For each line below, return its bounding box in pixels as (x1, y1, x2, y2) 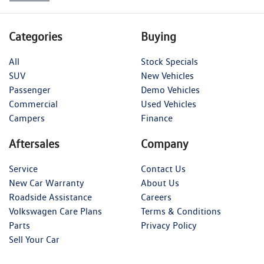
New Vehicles (141, 70, 194, 82)
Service (9, 163, 38, 175)
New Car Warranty (9, 177, 84, 189)
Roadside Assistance (9, 192, 92, 203)
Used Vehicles (141, 98, 196, 110)
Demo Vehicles (141, 84, 200, 96)
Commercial (9, 98, 58, 110)
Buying (141, 29, 176, 44)
